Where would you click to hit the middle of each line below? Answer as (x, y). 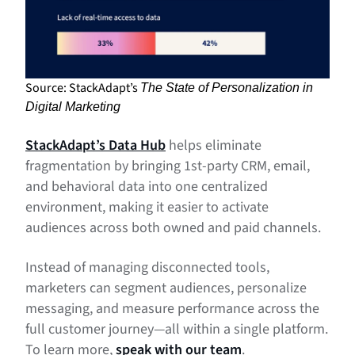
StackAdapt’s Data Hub (95, 146)
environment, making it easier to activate (147, 208)
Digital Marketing (73, 107)
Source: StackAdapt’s (83, 88)
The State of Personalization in (227, 88)
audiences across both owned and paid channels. (175, 228)
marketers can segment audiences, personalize (166, 288)
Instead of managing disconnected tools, (147, 268)
